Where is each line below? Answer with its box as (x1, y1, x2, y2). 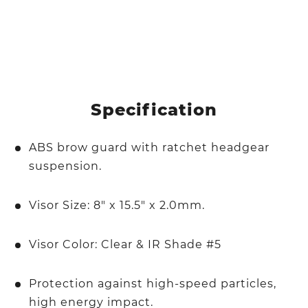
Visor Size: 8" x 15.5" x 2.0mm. (29, 198, 206, 212)
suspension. (29, 159, 102, 173)
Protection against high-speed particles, (29, 276, 277, 290)
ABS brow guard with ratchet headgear (29, 140, 270, 154)
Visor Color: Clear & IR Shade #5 (29, 237, 222, 251)
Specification (91, 99, 217, 120)
